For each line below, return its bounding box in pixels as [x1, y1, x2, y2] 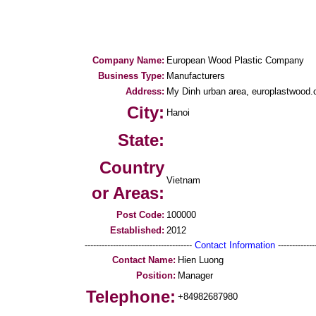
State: [118, 130, 164, 150]
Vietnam [166, 175, 200, 186]
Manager [178, 270, 213, 281]
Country [99, 158, 164, 177]
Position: [136, 270, 176, 281]
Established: [110, 225, 164, 236]
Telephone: [86, 287, 176, 306]
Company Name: [92, 55, 164, 66]
